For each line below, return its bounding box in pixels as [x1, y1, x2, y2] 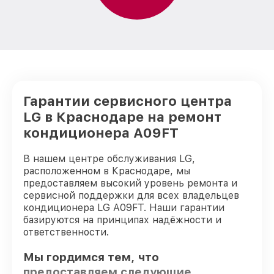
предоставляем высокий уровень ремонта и [23, 177, 237, 189]
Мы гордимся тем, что [23, 250, 159, 264]
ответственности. [23, 226, 109, 238]
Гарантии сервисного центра [23, 93, 232, 109]
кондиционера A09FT [23, 125, 179, 141]
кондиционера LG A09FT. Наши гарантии [23, 202, 224, 213]
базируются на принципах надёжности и [23, 214, 221, 226]
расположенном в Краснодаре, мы [23, 165, 190, 177]
